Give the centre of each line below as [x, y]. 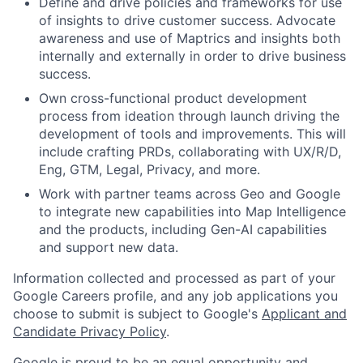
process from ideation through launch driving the [189, 116]
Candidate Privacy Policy [90, 332]
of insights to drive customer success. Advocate [187, 21]
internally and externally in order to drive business [192, 56]
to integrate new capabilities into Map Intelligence [192, 212]
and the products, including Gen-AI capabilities [183, 230]
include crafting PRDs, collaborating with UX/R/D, [190, 152]
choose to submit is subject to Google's [137, 314]
